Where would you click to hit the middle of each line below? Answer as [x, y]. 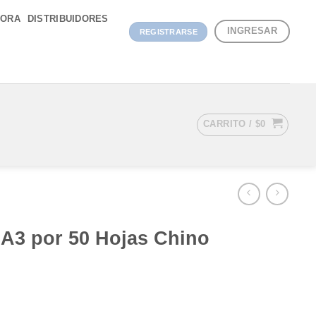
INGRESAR [253, 31]
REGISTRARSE [169, 31]
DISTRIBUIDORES [68, 18]
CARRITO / [229, 123]
